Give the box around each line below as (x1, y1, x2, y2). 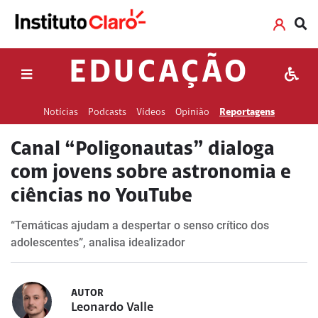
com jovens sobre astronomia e (11, 163, 291, 183)
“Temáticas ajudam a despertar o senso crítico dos (11, 219, 269, 232)
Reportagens (219, 107, 275, 118)
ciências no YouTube (11, 187, 192, 207)
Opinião (175, 107, 209, 118)
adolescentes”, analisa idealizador (11, 236, 185, 249)
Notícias (43, 107, 78, 118)
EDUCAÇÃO (69, 58, 249, 90)
